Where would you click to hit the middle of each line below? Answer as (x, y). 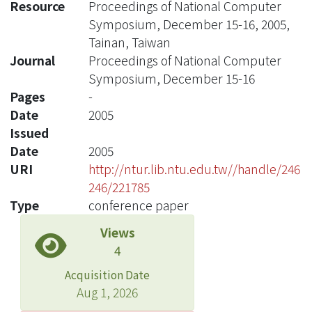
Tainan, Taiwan (129, 42)
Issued (29, 132)
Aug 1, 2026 (107, 292)
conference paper (138, 205)
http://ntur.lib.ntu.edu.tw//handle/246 (194, 169)
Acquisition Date (107, 274)
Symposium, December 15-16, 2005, (189, 24)
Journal (32, 60)
